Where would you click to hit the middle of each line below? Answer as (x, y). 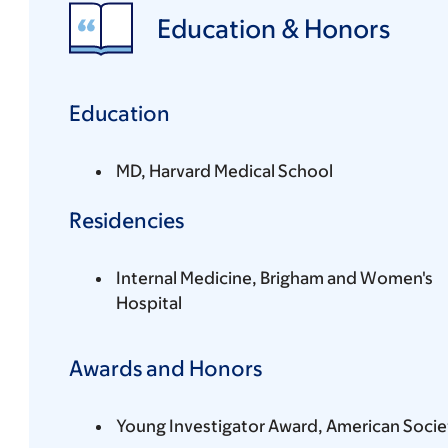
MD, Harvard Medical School (224, 170)
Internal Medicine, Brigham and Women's (274, 277)
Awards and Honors (165, 368)
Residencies (126, 220)
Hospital (148, 302)
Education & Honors (273, 28)
